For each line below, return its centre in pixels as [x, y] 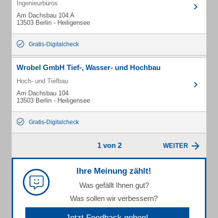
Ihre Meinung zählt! [114, 171]
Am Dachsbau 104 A [45, 15]
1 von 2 [109, 145]
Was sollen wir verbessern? [114, 198]
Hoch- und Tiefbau [42, 81]
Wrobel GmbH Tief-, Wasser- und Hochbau [89, 67]
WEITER [175, 146]
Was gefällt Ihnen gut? [114, 185]
